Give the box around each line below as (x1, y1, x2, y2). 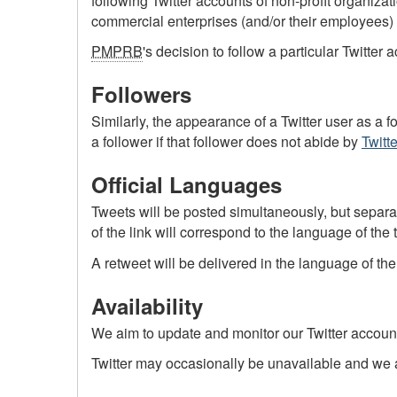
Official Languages (91, 169, 282, 200)
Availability (91, 290, 203, 321)
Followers (91, 79, 191, 110)
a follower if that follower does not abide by (91, 131, 362, 152)
